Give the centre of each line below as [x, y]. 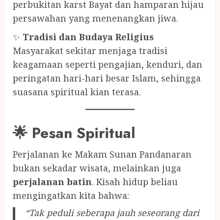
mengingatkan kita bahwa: [71, 196]
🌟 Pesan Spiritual [74, 133]
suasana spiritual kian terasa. [77, 92]
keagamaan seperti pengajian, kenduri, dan [108, 65]
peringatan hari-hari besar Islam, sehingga [107, 78]
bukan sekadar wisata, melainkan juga [97, 168]
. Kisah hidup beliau [135, 182]
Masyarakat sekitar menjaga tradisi [90, 51]
